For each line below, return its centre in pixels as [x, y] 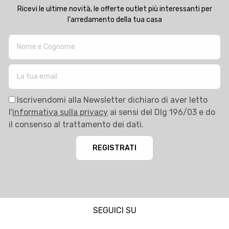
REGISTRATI [114, 148]
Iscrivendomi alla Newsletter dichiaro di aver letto [112, 100]
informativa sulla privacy [60, 112]
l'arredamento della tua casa [114, 19]
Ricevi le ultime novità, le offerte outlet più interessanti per [114, 9]
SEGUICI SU [114, 210]
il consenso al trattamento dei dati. [76, 124]
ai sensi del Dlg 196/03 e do [162, 112]
